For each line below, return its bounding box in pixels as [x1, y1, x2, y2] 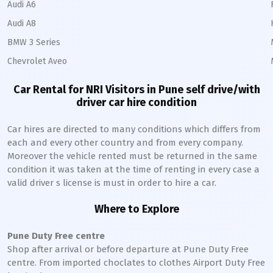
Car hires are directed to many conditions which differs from [7, 124, 261, 135]
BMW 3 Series [7, 37, 60, 48]
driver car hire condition [76, 96, 197, 109]
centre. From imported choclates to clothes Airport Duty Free [7, 257, 265, 268]
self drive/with [183, 83, 260, 96]
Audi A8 [7, 18, 36, 29]
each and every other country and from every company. [7, 137, 243, 148]
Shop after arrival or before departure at [7, 244, 183, 255]
